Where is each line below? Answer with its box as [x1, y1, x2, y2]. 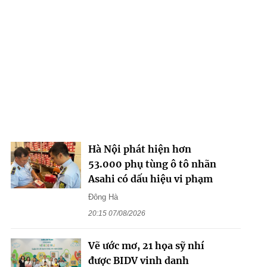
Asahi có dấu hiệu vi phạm [88, 172, 213, 185]
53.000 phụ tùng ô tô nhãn [88, 157, 216, 170]
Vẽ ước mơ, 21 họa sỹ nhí [88, 239, 204, 252]
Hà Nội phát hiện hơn [88, 142, 191, 155]
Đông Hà [88, 192, 118, 201]
